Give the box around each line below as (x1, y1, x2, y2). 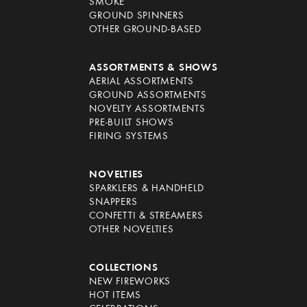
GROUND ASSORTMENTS (89, 90, 207, 101)
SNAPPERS (89, 197, 138, 208)
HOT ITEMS (89, 291, 142, 301)
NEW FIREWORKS (89, 277, 171, 287)
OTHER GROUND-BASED (89, 25, 201, 35)
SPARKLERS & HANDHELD (89, 184, 204, 194)
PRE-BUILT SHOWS (89, 118, 174, 128)
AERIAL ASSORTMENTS (89, 77, 194, 87)
